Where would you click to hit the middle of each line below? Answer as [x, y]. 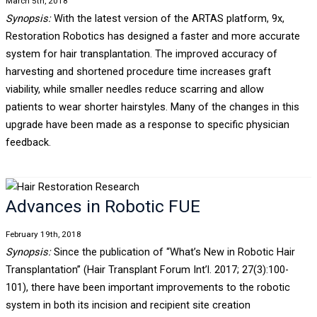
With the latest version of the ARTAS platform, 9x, [167, 18]
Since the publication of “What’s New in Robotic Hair [173, 252]
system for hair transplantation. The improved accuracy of [141, 53]
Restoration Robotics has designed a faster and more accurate [152, 36]
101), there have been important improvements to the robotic [148, 288]
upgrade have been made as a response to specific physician [147, 124]
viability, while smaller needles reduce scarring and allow [134, 89]
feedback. [28, 142]
